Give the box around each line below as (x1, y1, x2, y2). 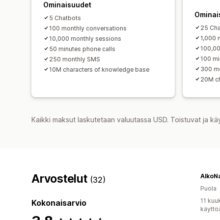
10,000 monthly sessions (49, 34, 121, 42)
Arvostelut (31, 171, 90, 186)
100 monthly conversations (49, 24, 127, 32)
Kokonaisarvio (31, 197, 86, 208)
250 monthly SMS (49, 55, 100, 63)
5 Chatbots (49, 14, 81, 22)
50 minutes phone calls (49, 45, 115, 53)
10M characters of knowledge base (49, 65, 149, 73)
